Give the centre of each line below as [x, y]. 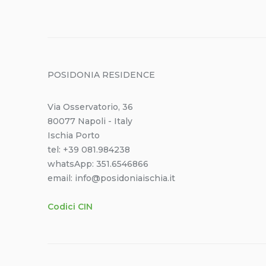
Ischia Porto [74, 135]
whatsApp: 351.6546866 [98, 164]
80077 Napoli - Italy [90, 121]
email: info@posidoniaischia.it [111, 178]
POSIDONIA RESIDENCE [101, 75]
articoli [226, 12]
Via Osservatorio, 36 [90, 107]
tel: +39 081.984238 [89, 150]
